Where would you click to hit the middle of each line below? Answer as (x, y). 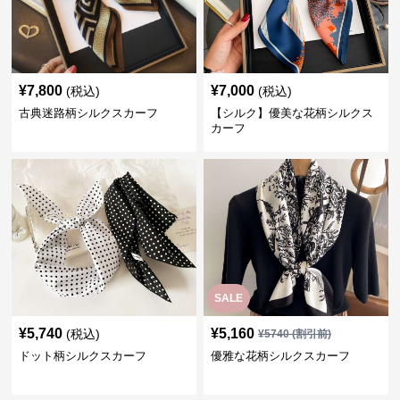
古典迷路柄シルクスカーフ (89, 113)
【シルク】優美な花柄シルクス (292, 113)
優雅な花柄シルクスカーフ (280, 356)
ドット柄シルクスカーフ (83, 356)
